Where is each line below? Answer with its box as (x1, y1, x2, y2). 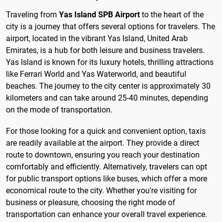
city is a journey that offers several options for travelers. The (6, 22, 215, 32)
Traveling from (6, 10, 59, 20)
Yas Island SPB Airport (59, 10, 140, 20)
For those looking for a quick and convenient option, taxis (6, 126, 206, 136)
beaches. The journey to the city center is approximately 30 (6, 81, 211, 91)
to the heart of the (140, 10, 204, 20)
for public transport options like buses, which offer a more (6, 174, 207, 184)
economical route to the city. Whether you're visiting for (6, 186, 197, 196)
